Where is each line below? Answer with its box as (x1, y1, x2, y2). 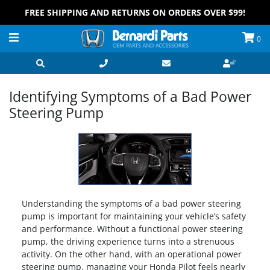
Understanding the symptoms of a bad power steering (21, 198, 241, 209)
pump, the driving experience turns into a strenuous (21, 236, 234, 247)
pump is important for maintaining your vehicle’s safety (21, 210, 246, 222)
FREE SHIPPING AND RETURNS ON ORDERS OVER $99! (25, 7, 245, 18)
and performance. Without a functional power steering (21, 223, 243, 234)
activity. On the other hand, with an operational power (21, 248, 242, 260)
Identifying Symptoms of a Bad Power (9, 87, 251, 106)
